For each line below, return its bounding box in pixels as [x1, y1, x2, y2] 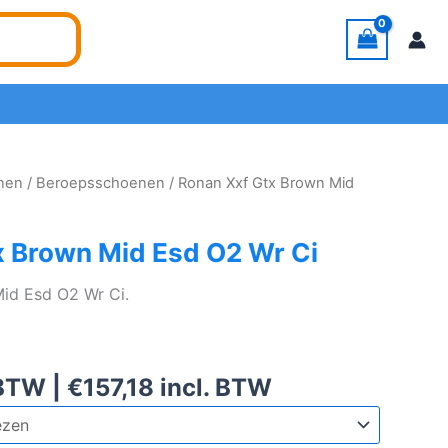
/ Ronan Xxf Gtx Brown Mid [165, 174, 355, 193]
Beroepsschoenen [36, 174, 166, 193]
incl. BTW [154, 373, 273, 403]
